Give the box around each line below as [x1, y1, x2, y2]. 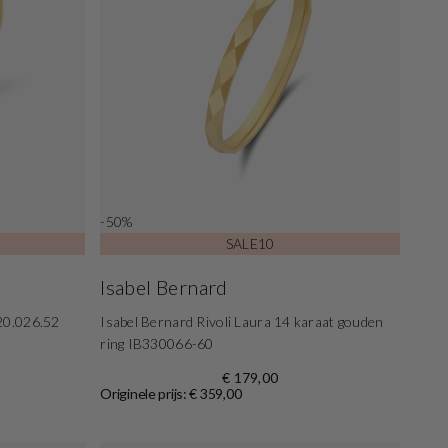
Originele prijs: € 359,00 [100, 384, 242, 402]
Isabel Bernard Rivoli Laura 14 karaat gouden [100, 312, 384, 330]
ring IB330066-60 [100, 334, 214, 352]
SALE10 [225, 234, 275, 252]
